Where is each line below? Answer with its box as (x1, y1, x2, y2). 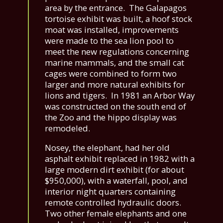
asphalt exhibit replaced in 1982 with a (45, 153, 195, 165)
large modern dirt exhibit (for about (45, 164, 184, 176)
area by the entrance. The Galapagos (45, 2, 187, 14)
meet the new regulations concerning (45, 46, 189, 58)
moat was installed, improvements (45, 24, 179, 36)
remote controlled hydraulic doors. (45, 197, 183, 209)
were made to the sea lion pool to (45, 35, 174, 47)
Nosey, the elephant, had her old (45, 142, 170, 154)
